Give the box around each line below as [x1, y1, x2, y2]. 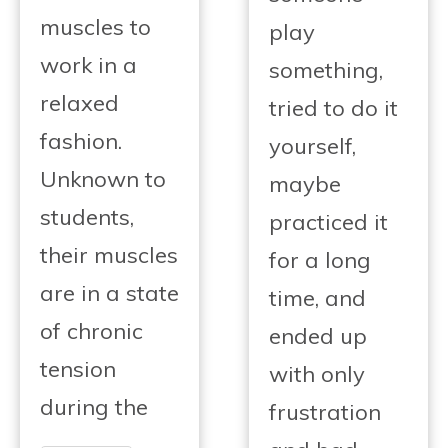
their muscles [40, 241, 178, 270]
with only [269, 359, 365, 388]
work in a [40, 51, 137, 80]
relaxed [40, 89, 119, 118]
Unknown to [40, 165, 166, 194]
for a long [269, 245, 371, 274]
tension [40, 355, 116, 384]
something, [269, 55, 383, 84]
